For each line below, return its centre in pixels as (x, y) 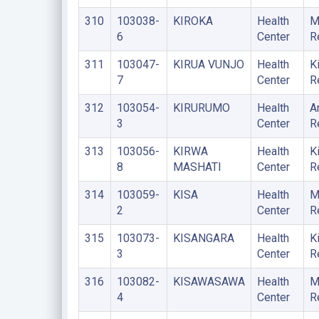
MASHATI (197, 167)
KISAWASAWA (209, 281)
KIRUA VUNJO (208, 64)
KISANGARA (203, 238)
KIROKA (193, 21)
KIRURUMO (201, 108)
